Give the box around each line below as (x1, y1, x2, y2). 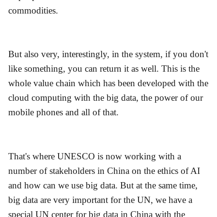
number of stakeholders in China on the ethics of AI (8, 165, 200, 176)
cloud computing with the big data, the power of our (8, 93, 203, 103)
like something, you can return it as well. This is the (8, 63, 200, 74)
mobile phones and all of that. (8, 107, 119, 118)
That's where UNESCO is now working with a (8, 151, 181, 161)
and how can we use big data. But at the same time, (8, 180, 198, 190)
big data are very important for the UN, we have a (8, 194, 192, 205)
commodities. (8, 5, 58, 15)
